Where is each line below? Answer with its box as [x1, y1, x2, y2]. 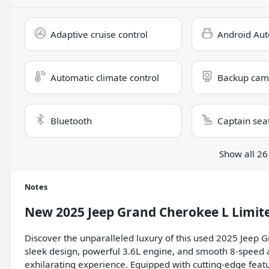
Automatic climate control [50, 71, 159, 84]
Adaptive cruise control [50, 28, 148, 41]
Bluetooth [50, 115, 92, 127]
